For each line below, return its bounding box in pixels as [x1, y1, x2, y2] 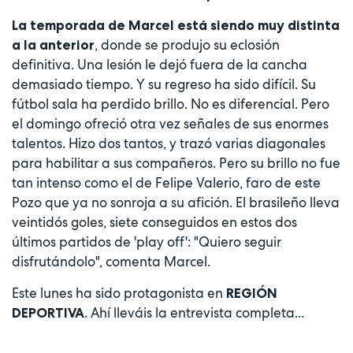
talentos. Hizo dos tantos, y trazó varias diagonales [12, 135, 325, 153]
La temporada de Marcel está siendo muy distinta [12, 17, 340, 34]
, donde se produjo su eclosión [95, 36, 280, 54]
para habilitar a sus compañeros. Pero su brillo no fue [12, 154, 340, 173]
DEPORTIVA [12, 305, 84, 321]
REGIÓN [226, 285, 277, 302]
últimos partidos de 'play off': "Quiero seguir [12, 233, 281, 251]
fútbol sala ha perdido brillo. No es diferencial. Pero [12, 95, 329, 113]
